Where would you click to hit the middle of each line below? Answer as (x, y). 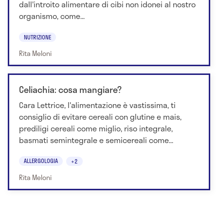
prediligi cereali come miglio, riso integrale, (96, 128)
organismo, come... (52, 16)
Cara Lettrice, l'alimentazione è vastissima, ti (97, 105)
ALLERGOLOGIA (41, 160)
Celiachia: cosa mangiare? (70, 89)
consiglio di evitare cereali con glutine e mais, (100, 116)
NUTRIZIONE (37, 37)
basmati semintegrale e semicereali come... (96, 140)
